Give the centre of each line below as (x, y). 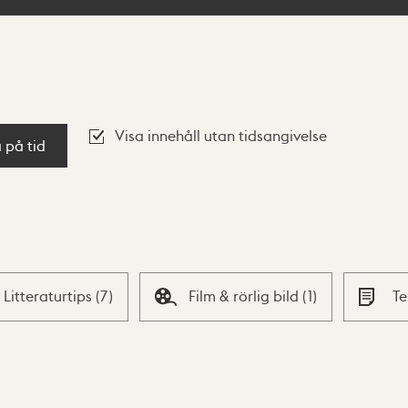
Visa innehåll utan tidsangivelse (221, 135)
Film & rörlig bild (246, 296)
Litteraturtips (49, 296)
